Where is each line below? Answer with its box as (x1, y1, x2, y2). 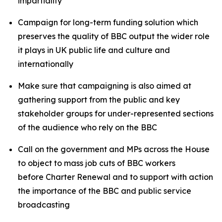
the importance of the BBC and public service (18, 186, 191, 196)
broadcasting (18, 200, 70, 210)
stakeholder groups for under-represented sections (18, 109, 214, 118)
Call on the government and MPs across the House (18, 144, 210, 154)
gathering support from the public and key (18, 95, 180, 105)
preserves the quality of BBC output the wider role (18, 31, 210, 41)
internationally (18, 59, 77, 69)
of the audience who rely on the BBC (18, 122, 161, 132)
